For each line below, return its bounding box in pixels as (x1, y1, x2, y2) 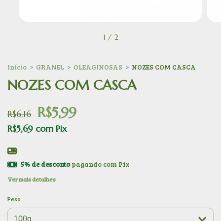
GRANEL (36, 62, 64, 72)
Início (7, 62, 27, 72)
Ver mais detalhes (7, 175, 56, 183)
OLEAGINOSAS (74, 62, 122, 72)
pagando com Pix (70, 159, 130, 169)
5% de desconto (20, 159, 70, 169)
